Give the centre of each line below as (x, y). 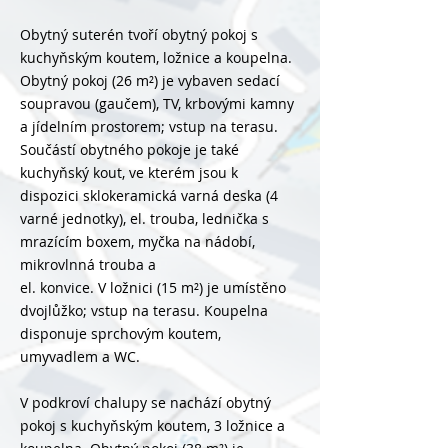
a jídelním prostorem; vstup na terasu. (149, 126)
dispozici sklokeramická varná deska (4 (149, 195)
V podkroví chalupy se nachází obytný (145, 402)
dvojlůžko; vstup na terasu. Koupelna (144, 310)
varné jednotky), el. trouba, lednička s (144, 218)
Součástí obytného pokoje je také (129, 149)
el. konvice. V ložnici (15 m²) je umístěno (153, 287)
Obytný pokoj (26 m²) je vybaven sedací (150, 80)
